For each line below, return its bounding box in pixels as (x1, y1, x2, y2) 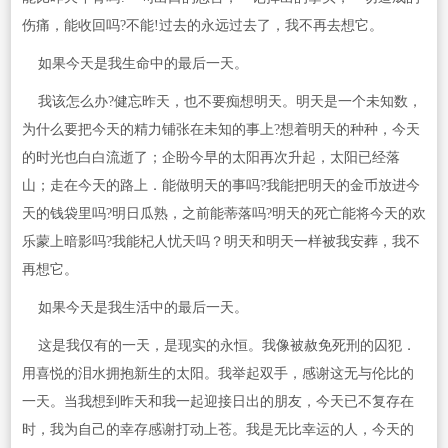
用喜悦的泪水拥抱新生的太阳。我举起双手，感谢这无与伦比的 (21, 366, 414, 382)
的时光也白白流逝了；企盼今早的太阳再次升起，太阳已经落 (21, 150, 400, 166)
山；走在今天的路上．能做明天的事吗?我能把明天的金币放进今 (21, 178, 420, 194)
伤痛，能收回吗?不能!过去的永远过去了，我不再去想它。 (21, 18, 383, 34)
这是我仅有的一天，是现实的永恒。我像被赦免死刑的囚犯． (21, 338, 416, 354)
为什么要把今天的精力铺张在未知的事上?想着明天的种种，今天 (21, 122, 420, 138)
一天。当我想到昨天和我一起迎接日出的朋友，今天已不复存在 (21, 394, 414, 410)
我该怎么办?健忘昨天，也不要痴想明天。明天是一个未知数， (21, 94, 422, 110)
